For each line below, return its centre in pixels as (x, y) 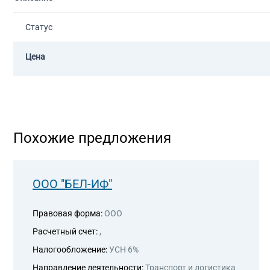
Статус (39, 27)
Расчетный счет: (66, 231)
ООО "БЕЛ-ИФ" (72, 184)
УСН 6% (124, 250)
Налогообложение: (71, 250)
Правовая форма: (67, 213)
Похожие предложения (92, 138)
